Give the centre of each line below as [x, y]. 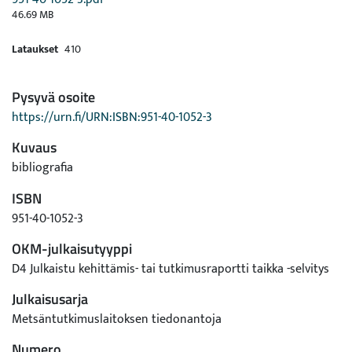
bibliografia [42, 168]
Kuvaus [34, 147]
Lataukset [35, 49]
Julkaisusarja [50, 299]
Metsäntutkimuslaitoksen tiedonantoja [117, 319]
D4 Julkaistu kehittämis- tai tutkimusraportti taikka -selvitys [170, 269]
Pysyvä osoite [53, 97]
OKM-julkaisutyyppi [72, 249]
